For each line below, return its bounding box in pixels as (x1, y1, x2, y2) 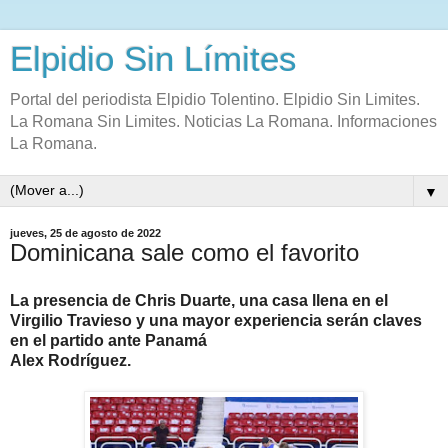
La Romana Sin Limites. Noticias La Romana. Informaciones (10, 113, 437, 130)
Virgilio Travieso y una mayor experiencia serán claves (10, 311, 422, 329)
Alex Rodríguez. (10, 351, 131, 369)
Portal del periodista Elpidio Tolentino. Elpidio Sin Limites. (10, 91, 420, 108)
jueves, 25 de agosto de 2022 (10, 227, 161, 239)
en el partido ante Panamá (10, 331, 207, 349)
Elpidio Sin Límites (10, 40, 297, 78)
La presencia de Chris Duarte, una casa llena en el (10, 291, 388, 309)
